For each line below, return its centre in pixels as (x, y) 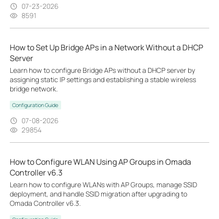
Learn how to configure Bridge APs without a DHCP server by (102, 70)
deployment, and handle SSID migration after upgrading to (99, 194)
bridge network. (34, 89)
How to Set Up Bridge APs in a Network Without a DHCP (107, 47)
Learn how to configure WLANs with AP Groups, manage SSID (103, 185)
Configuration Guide (35, 105)
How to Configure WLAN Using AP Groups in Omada (100, 162)
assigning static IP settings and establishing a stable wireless (103, 79)
